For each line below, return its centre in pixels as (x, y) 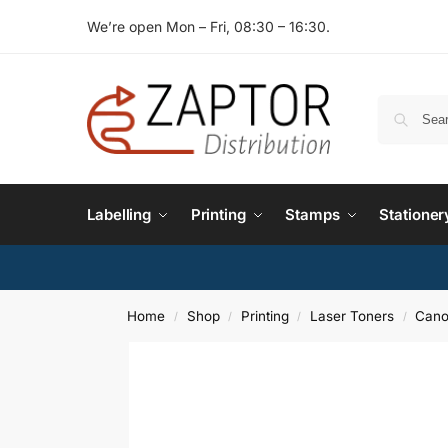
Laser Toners (352, 316)
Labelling (119, 214)
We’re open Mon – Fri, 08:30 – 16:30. (208, 26)
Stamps (312, 214)
